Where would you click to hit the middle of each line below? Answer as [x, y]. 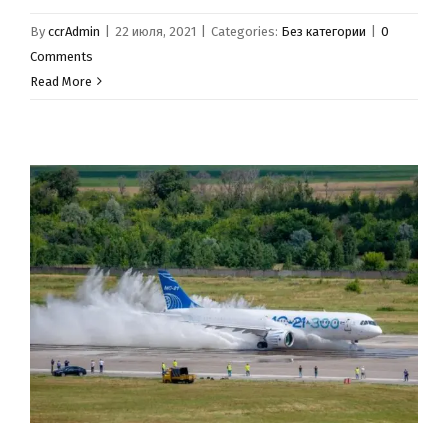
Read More [61, 81]
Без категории [323, 31]
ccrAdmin [74, 31]
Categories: [246, 31]
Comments [61, 56]
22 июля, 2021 [155, 31]
